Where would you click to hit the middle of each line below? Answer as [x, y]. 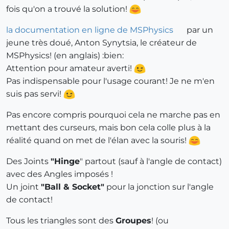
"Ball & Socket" [73, 187]
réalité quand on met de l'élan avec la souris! [97, 140]
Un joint [24, 187]
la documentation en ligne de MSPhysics [90, 30]
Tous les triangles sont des [61, 220]
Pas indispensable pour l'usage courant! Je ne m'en [110, 81]
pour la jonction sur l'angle [159, 187]
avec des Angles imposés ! [60, 174]
